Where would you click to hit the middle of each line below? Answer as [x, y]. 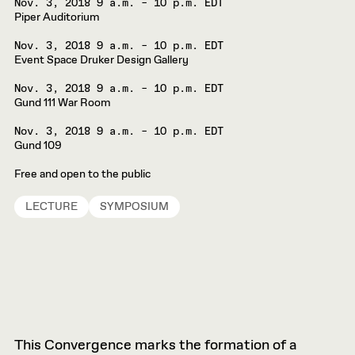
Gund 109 [38, 146]
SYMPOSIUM [134, 207]
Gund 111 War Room [63, 103]
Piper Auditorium [57, 17]
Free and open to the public [82, 174]
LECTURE [52, 207]
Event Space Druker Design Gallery [101, 60]
